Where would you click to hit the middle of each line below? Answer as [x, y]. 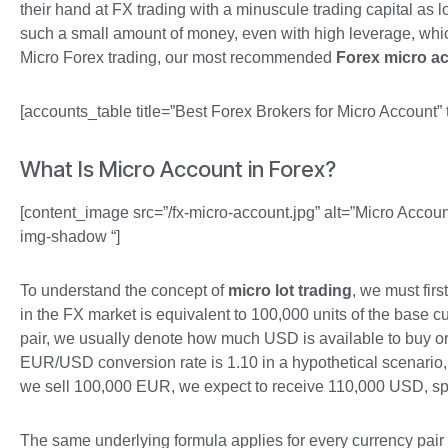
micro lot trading [290, 291]
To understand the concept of [124, 291]
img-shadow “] [70, 237]
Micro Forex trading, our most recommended [178, 57]
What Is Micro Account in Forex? [178, 168]
